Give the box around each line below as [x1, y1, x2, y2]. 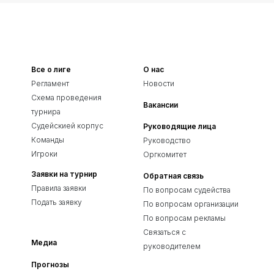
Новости [143, 79, 174, 89]
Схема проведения [31, 93, 102, 103]
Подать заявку [31, 198, 82, 207]
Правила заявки [31, 183, 86, 193]
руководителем [143, 242, 201, 251]
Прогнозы [31, 260, 69, 270]
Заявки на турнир [31, 169, 97, 179]
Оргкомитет [143, 150, 187, 160]
